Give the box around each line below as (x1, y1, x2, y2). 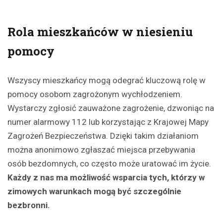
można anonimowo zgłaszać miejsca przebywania (7, 145, 195, 155)
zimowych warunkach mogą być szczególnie (7, 186, 181, 197)
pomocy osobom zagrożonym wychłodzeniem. (7, 89, 182, 100)
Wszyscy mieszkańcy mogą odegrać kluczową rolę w (7, 75, 206, 86)
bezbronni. (7, 200, 50, 211)
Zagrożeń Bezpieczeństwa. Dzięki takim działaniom (7, 131, 199, 141)
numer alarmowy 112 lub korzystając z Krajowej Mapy (7, 117, 209, 127)
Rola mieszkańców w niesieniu (7, 24, 193, 40)
